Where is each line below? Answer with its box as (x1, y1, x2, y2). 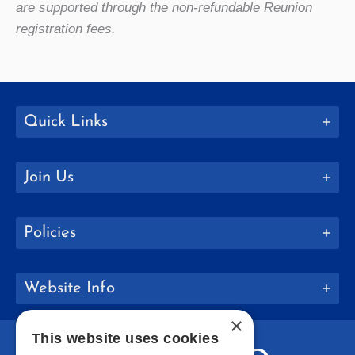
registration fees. (16, 21, 116, 36)
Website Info (24, 280, 115, 296)
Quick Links (24, 113, 108, 130)
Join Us (24, 169, 74, 185)
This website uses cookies (32, 330, 219, 346)
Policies (24, 224, 76, 241)
